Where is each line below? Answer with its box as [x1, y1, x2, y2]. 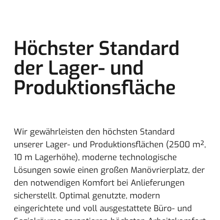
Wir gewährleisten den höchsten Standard [14, 126, 175, 137]
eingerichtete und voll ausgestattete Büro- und [14, 202, 192, 214]
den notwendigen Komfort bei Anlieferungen [14, 177, 185, 188]
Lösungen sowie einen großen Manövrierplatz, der [14, 164, 205, 175]
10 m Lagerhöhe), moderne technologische [14, 151, 177, 163]
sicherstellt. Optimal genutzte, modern [14, 190, 160, 201]
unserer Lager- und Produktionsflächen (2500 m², [14, 138, 206, 150]
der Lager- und [14, 55, 144, 81]
